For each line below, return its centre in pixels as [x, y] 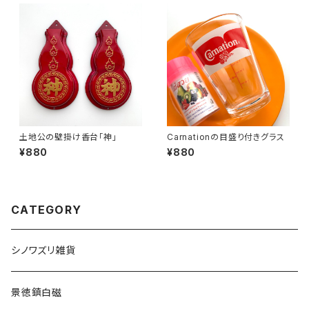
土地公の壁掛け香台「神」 [68, 137]
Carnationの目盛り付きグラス [226, 137]
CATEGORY [47, 210]
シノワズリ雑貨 [43, 250]
